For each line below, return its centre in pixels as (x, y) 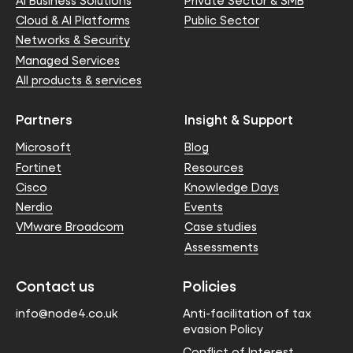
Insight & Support (239, 119)
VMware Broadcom (70, 227)
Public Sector (222, 20)
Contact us (55, 285)
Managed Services (68, 60)
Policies (210, 285)
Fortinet (39, 167)
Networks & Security (73, 40)
